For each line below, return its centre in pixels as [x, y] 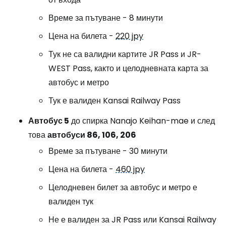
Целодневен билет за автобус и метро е [123, 187]
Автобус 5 [49, 121]
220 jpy [129, 36]
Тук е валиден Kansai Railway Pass [115, 100]
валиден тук [71, 201]
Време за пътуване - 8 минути [106, 18]
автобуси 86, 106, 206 [92, 135]
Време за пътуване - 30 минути [108, 151]
